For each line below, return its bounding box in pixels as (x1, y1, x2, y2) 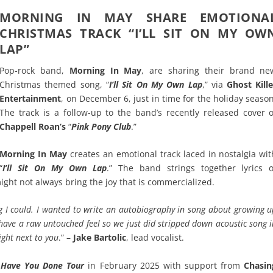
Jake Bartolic (73, 232, 127, 244)
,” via (202, 78, 227, 90)
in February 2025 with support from (88, 259, 244, 271)
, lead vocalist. (126, 232, 185, 244)
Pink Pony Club (71, 120, 132, 132)
